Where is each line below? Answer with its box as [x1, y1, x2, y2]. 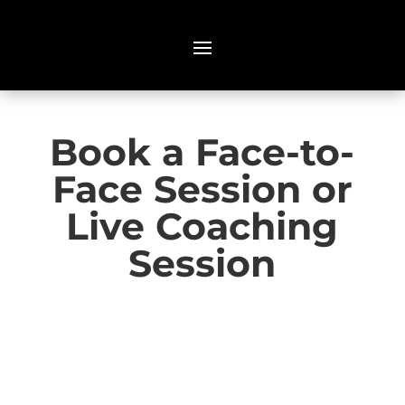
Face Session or [52, 166, 353, 212]
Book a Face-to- [50, 129, 355, 174]
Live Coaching [66, 203, 339, 249]
